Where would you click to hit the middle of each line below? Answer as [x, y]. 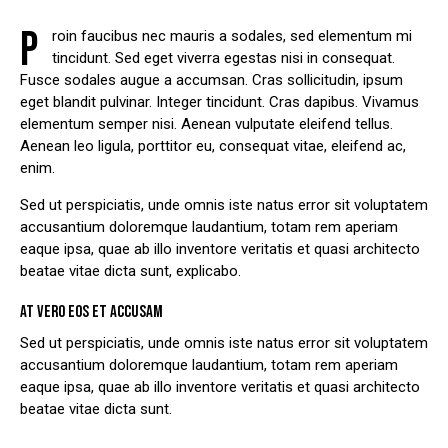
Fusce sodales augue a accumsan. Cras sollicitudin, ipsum [211, 80]
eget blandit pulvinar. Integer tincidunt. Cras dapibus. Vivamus [219, 102]
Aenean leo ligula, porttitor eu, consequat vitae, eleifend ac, [213, 146]
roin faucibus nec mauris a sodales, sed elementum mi [232, 36]
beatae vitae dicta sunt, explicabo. [130, 271]
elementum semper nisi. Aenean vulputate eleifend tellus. [206, 124]
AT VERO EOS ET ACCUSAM [91, 312]
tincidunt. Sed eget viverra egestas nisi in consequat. [223, 58]
